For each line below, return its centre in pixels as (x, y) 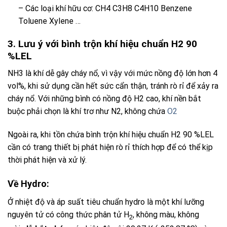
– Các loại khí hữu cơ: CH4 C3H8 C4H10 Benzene (105, 8)
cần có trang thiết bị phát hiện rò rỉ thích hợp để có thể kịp (110, 147)
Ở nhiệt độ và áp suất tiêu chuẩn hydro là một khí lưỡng (106, 202)
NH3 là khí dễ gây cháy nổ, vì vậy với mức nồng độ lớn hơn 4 (112, 73)
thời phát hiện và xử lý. (47, 160)
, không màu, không (166, 214)
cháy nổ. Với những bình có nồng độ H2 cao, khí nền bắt (104, 99)
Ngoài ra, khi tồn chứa (47, 135)
